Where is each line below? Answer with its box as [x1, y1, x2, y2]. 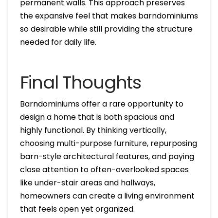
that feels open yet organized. [19, 203, 135, 215]
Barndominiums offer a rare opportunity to [19, 98, 183, 110]
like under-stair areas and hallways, [19, 177, 155, 189]
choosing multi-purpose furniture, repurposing [19, 138, 197, 149]
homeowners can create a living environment [19, 190, 195, 202]
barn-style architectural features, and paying [19, 151, 194, 163]
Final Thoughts [19, 70, 141, 95]
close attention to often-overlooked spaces [19, 164, 189, 176]
